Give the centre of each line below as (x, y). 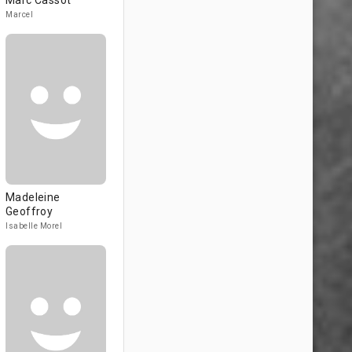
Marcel (19, 15)
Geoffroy (29, 211)
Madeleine (33, 197)
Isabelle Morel (34, 226)
